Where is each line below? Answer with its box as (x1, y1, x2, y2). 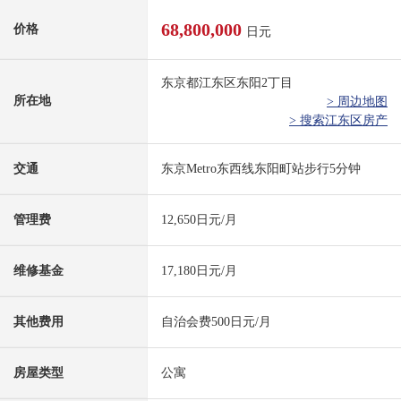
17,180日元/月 (161, 264, 237, 278)
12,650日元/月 (161, 213, 237, 227)
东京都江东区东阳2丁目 (161, 76, 293, 90)
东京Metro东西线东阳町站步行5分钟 (161, 162, 361, 176)
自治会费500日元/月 (161, 315, 271, 329)
